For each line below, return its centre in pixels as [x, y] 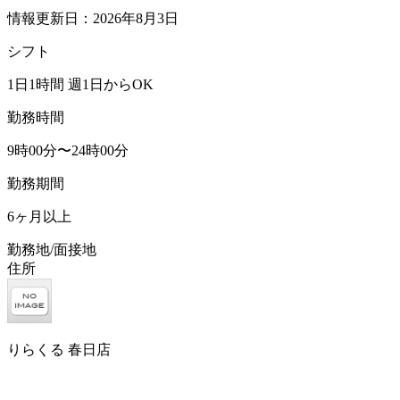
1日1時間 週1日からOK [80, 84]
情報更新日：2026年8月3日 [93, 18]
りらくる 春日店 [59, 349]
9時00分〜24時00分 [68, 150]
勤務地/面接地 [52, 249]
